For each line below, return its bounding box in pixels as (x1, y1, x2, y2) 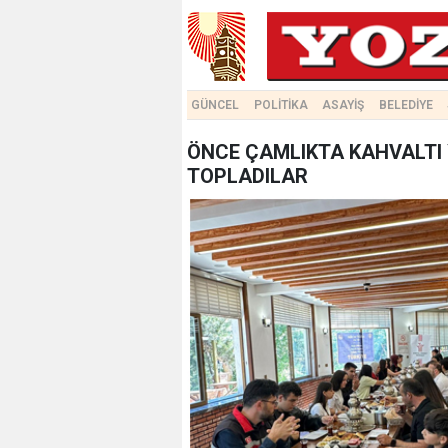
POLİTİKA (253, 98, 308, 112)
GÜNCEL (191, 98, 239, 112)
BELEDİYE (378, 98, 433, 112)
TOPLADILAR (187, 164, 308, 188)
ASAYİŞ (322, 98, 365, 112)
